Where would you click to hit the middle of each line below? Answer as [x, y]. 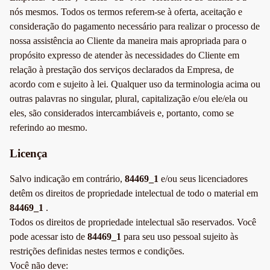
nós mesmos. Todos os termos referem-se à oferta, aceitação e [126, 11]
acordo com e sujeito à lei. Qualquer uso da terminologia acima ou [135, 84]
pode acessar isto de [49, 237]
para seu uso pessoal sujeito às [180, 237]
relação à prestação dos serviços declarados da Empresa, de [122, 69]
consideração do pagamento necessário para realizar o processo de [135, 26]
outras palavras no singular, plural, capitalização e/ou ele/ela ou [129, 98]
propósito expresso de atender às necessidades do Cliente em [124, 55]
